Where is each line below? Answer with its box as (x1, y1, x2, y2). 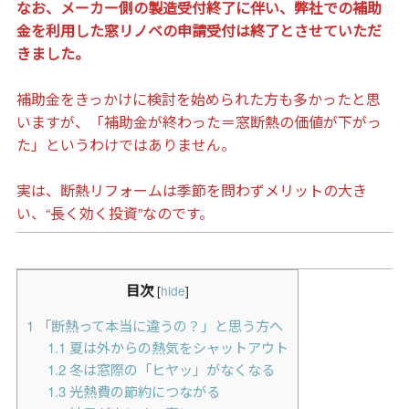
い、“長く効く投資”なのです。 (16, 203, 214, 225)
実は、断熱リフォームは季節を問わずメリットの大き (16, 180, 367, 202)
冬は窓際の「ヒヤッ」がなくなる (65, 359, 275, 379)
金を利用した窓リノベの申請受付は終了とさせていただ (16, 20, 382, 42)
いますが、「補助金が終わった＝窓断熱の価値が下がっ (16, 111, 382, 133)
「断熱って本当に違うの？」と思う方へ (33, 315, 283, 335)
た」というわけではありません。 (16, 134, 236, 156)
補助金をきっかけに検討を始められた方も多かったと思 (16, 89, 381, 110)
